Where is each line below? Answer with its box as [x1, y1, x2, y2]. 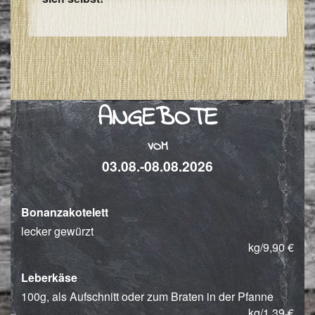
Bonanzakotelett [21, 204, 108, 221]
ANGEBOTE [97, 100, 218, 138]
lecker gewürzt [21, 223, 94, 240]
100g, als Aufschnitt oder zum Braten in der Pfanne [21, 288, 274, 305]
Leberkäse [21, 269, 77, 286]
